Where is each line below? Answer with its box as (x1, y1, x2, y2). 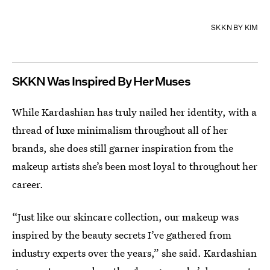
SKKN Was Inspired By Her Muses (12, 74, 190, 89)
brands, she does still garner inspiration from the (12, 141, 233, 155)
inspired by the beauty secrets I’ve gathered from (12, 228, 231, 242)
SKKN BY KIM (211, 22, 258, 33)
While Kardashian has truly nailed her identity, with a (12, 105, 257, 119)
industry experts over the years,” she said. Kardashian (12, 246, 257, 260)
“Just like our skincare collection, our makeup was (12, 210, 239, 224)
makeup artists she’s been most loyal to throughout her (12, 159, 257, 174)
